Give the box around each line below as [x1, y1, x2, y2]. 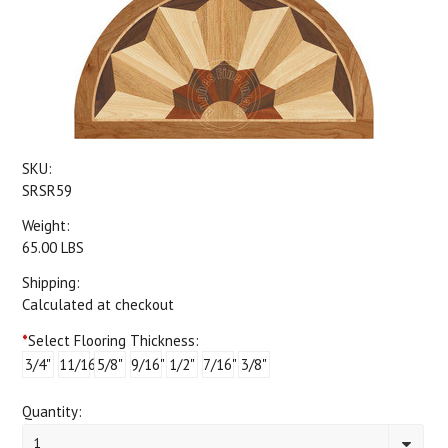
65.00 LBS [22, 238, 85, 257]
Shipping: [22, 273, 81, 292]
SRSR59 [22, 181, 73, 200]
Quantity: [22, 402, 83, 421]
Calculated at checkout [22, 295, 175, 314]
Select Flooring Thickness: [28, 331, 200, 350]
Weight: [22, 216, 71, 235]
